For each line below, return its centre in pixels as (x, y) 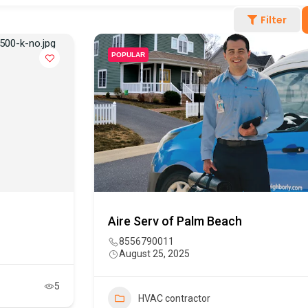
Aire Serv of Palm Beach (175, 221)
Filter (274, 20)
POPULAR (128, 55)
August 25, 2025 (154, 254)
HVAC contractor (174, 299)
